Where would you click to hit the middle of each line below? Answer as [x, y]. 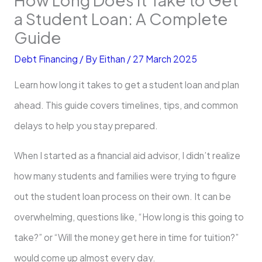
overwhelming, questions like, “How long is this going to [129, 216]
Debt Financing [46, 58]
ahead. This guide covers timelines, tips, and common [126, 105]
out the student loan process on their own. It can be [122, 196]
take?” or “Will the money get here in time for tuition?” [126, 237]
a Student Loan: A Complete [121, 18]
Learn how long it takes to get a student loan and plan [126, 85]
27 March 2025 [165, 58]
